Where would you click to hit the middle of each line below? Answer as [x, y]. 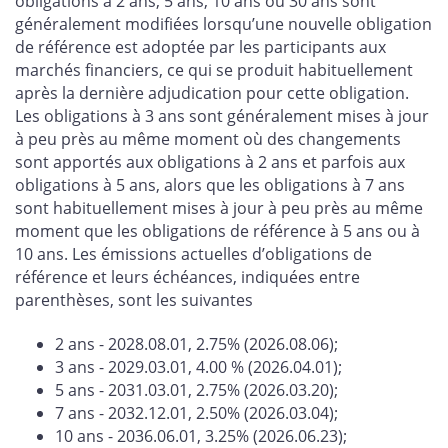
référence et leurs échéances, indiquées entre [187, 277]
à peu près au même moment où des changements [208, 139]
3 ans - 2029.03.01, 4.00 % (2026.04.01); [198, 367]
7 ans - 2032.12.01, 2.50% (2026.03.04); [196, 413]
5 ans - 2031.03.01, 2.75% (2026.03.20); [196, 390]
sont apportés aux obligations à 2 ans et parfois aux [210, 162]
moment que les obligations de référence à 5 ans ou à [217, 231]
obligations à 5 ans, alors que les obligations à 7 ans [210, 185]
